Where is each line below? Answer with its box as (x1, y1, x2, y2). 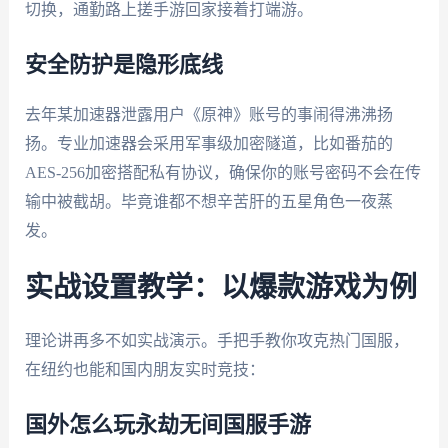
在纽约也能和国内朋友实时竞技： (24, 361, 265, 379)
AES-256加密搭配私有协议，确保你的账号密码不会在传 (24, 163, 421, 181)
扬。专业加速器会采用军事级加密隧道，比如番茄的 (24, 134, 393, 152)
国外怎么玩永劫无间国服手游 (24, 413, 311, 436)
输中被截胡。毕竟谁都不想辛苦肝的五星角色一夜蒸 (24, 192, 393, 210)
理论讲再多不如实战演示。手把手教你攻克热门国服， (24, 332, 409, 350)
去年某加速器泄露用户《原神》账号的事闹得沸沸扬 (24, 105, 393, 123)
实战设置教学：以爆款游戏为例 (24, 274, 417, 303)
